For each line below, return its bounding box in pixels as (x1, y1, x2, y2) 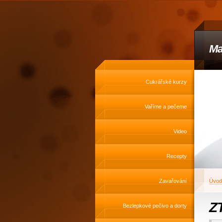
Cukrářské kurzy (146, 79, 187, 85)
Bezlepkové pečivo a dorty (123, 203, 187, 209)
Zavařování (159, 178, 187, 184)
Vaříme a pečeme (145, 104, 187, 110)
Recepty (166, 153, 187, 159)
